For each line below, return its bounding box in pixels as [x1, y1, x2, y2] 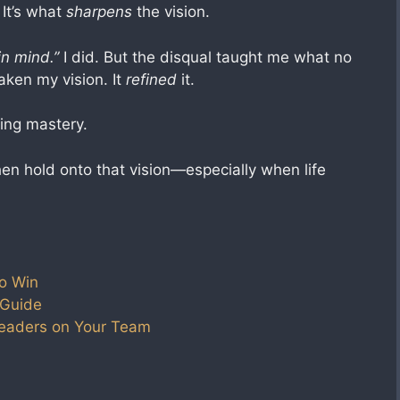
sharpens [66, 3, 132, 21]
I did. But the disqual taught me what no [59, 47, 352, 66]
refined [126, 70, 177, 88]
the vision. [132, 3, 210, 21]
